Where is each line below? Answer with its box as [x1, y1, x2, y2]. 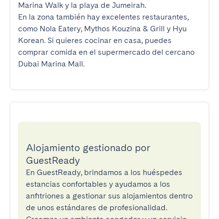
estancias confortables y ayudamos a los [26, 179, 170, 189]
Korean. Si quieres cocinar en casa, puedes [18, 36, 172, 45]
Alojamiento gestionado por [26, 142, 150, 153]
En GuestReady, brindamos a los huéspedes [26, 168, 182, 177]
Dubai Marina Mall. [18, 59, 85, 68]
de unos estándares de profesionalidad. [26, 203, 167, 212]
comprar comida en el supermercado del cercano [18, 47, 195, 57]
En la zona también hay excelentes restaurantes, [18, 12, 189, 22]
